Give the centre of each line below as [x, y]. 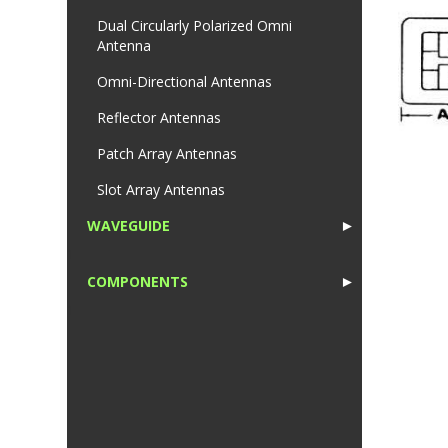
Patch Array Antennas [167, 154]
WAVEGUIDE [128, 226]
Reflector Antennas [159, 118]
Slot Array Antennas [161, 190]
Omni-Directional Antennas [184, 82]
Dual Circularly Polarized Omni [194, 26]
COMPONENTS [137, 282]
